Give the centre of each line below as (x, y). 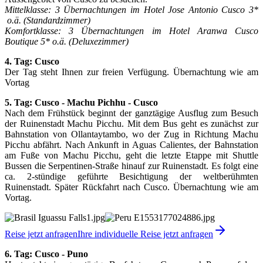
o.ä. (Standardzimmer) (48, 20)
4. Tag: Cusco (32, 61)
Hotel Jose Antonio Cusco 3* (201, 9)
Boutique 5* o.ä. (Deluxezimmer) (67, 41)
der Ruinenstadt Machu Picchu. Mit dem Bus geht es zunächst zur (131, 123)
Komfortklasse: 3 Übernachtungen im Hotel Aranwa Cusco (131, 31)
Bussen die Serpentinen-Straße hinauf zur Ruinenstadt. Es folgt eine (131, 166)
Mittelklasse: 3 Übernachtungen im (72, 9)
